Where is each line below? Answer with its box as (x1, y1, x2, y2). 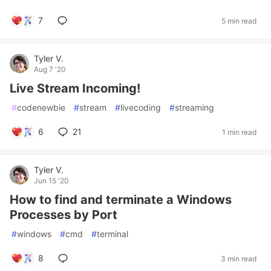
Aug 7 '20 (34, 65, 66, 74)
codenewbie (17, 102, 65, 113)
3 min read (221, 253, 256, 263)
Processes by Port (10, 207, 117, 222)
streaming (175, 102, 214, 113)
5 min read (221, 16, 256, 25)
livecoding (120, 102, 161, 113)
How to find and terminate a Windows (10, 192, 232, 207)
